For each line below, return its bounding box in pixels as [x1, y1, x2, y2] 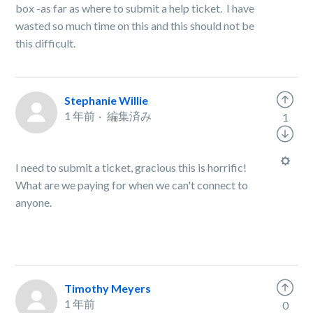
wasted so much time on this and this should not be [15, 19, 255, 32]
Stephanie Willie [64, 94, 149, 107]
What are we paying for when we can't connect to [15, 178, 249, 191]
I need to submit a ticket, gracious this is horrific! [15, 161, 249, 174]
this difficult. [15, 36, 76, 50]
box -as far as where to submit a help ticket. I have [15, 1, 255, 15]
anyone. [15, 196, 54, 209]
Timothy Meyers [64, 282, 152, 295]
